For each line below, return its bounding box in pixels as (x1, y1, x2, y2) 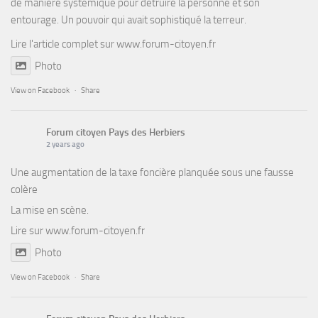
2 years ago (46, 140, 84, 150)
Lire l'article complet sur (11, 38, 116, 51)
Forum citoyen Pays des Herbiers (46, 126, 185, 139)
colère (11, 183, 38, 197)
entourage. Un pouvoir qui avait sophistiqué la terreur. (11, 13, 246, 27)
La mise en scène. (11, 204, 89, 217)
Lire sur (11, 224, 45, 238)
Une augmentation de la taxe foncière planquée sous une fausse (11, 166, 294, 180)
